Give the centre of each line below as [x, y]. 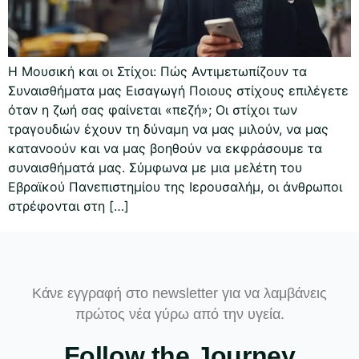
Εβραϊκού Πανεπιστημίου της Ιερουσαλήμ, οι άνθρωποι [175, 186]
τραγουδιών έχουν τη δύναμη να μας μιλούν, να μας [168, 129]
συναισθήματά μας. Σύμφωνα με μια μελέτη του [155, 167]
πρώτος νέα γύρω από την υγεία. [179, 315]
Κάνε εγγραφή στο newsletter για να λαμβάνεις [179, 294]
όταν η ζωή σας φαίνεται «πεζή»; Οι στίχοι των [153, 109]
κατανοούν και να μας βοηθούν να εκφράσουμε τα [165, 148]
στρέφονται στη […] [69, 206]
